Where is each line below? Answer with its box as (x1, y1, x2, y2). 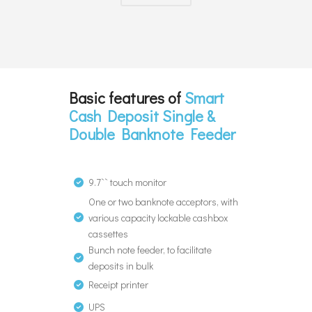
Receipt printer (88, 277, 148, 291)
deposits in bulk (88, 258, 153, 272)
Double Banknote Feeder (69, 123, 235, 144)
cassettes (88, 226, 128, 240)
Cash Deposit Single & (69, 105, 215, 126)
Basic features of (69, 87, 185, 108)
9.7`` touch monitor (88, 175, 166, 189)
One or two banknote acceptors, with (88, 194, 238, 208)
